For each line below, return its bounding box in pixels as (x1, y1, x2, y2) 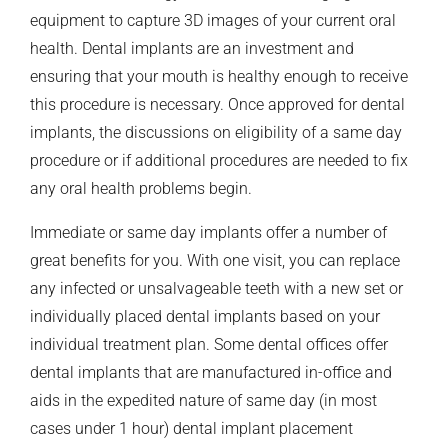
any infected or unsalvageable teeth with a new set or (30, 279, 403, 299)
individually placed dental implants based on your (30, 307, 380, 327)
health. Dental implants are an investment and (30, 39, 354, 59)
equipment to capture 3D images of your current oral (30, 11, 396, 31)
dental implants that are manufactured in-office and (30, 363, 392, 383)
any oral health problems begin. (30, 179, 252, 199)
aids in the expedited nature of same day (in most (30, 391, 377, 411)
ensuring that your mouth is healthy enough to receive (30, 67, 408, 87)
